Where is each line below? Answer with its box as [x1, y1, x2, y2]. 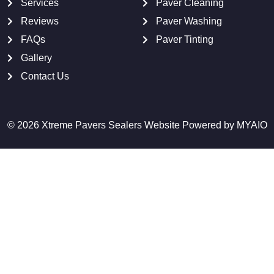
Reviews [21, 16, 59, 27]
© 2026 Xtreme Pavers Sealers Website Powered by [7, 120, 237, 131]
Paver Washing [156, 16, 223, 27]
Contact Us [21, 71, 70, 82]
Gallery [21, 53, 53, 64]
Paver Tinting [156, 34, 214, 45]
